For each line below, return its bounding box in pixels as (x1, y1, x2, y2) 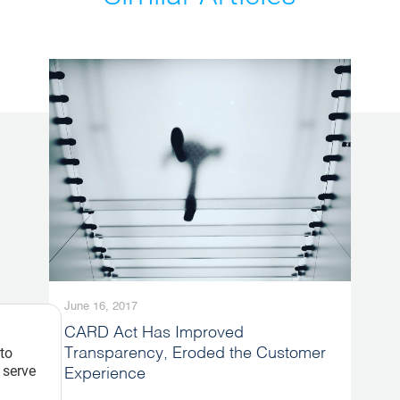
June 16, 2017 (64, 300, 137, 312)
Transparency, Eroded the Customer (64, 345, 326, 362)
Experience (64, 365, 146, 382)
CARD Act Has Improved (64, 324, 244, 341)
